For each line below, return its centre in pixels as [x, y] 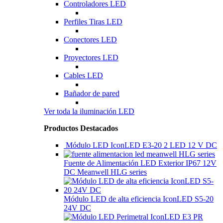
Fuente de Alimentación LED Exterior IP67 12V [140, 163]
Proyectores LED [91, 57]
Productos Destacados [81, 128]
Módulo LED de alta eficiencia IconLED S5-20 [139, 199]
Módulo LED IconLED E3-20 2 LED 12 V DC [141, 145]
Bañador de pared [92, 93]
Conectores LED [90, 40]
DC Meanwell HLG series [105, 172]
